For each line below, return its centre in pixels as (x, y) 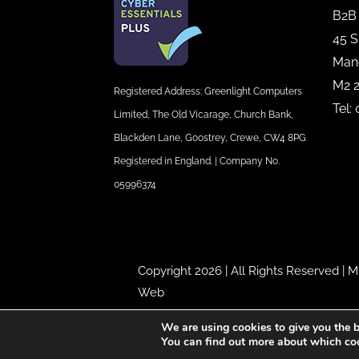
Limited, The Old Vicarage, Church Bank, (204, 115)
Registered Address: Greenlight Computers (208, 92)
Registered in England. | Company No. (197, 161)
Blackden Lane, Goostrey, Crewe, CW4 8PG (210, 138)
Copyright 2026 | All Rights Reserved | (243, 271)
